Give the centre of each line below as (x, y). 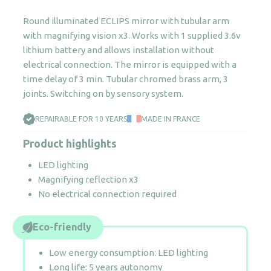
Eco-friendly (62, 227)
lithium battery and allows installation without (119, 50)
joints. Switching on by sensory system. (103, 93)
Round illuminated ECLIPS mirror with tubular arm (126, 21)
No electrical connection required (107, 194)
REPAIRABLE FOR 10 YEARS (81, 119)
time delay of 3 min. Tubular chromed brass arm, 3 (126, 79)
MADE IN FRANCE (171, 119)
